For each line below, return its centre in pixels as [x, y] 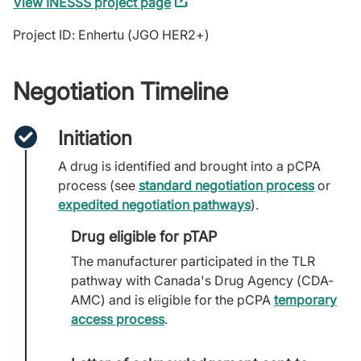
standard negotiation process [226, 185]
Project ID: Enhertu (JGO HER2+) [111, 35]
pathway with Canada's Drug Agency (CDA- [202, 280]
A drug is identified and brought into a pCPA [189, 166]
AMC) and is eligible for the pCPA [172, 300]
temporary [305, 300]
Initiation [95, 138]
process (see [98, 185]
